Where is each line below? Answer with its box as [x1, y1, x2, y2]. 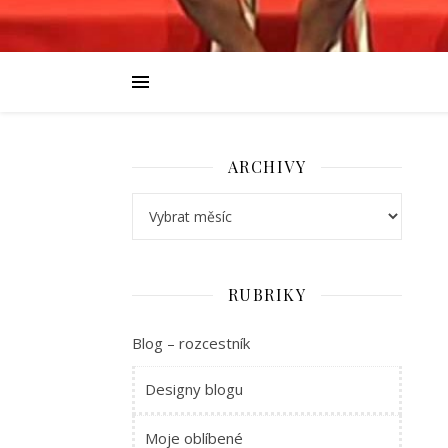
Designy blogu [145, 379, 243, 399]
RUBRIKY [227, 284, 307, 305]
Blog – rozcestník [132, 333, 250, 353]
